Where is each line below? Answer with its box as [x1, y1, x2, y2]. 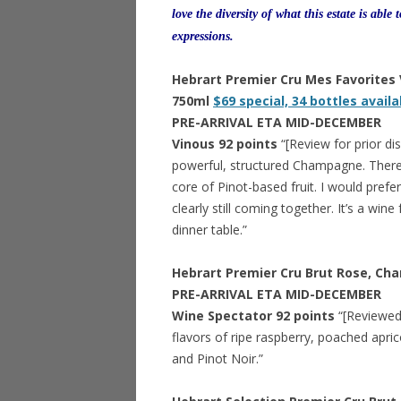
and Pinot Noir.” [172, 350, 263, 367]
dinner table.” [172, 221, 247, 238]
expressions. [172, 30, 234, 43]
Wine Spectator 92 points [172, 307, 338, 324]
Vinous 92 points [172, 135, 281, 152]
